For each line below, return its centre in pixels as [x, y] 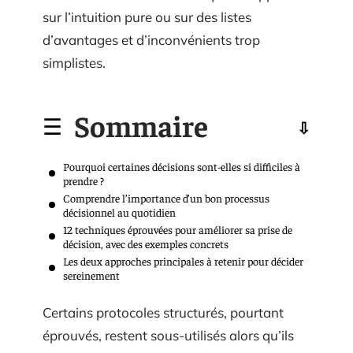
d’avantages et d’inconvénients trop [151, 40]
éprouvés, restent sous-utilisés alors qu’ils [168, 335]
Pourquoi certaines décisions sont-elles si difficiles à [182, 166]
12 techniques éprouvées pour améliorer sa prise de [178, 229]
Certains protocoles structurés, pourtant [163, 312]
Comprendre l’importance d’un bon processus [166, 197]
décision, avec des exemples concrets [146, 243]
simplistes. [74, 63]
